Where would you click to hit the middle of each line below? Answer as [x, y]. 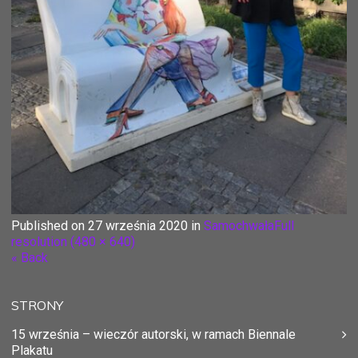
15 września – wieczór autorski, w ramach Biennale [153, 334]
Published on [50, 225]
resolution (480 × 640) [73, 241]
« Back [30, 257]
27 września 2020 [138, 225]
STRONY [37, 305]
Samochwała [239, 225]
